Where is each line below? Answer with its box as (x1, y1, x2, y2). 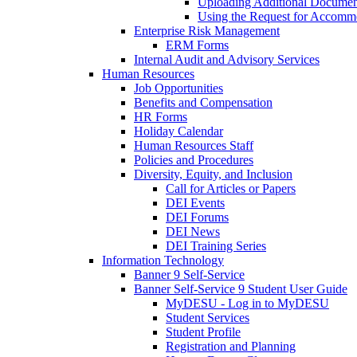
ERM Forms (166, 38, 229, 52)
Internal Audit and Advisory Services (134, 53, 320, 66)
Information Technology (102, 253, 224, 267)
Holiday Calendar (134, 124, 223, 138)
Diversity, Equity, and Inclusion (134, 167, 292, 181)
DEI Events (166, 196, 225, 210)
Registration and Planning (166, 339, 296, 353)
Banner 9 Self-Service (134, 268, 245, 281)
